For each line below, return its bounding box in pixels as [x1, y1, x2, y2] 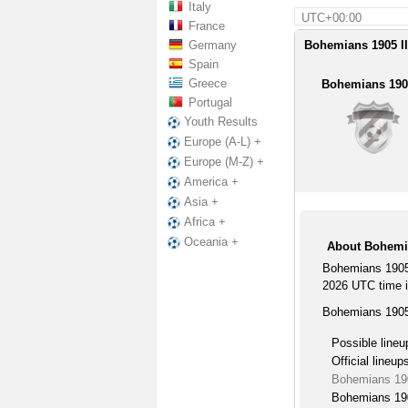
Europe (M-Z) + [184, 155, 264, 169]
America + [184, 175, 239, 189]
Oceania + [184, 235, 239, 250]
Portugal [189, 96, 232, 109]
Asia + [184, 195, 219, 209]
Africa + [184, 215, 226, 229]
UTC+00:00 [301, 11, 362, 25]
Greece [189, 76, 227, 90]
